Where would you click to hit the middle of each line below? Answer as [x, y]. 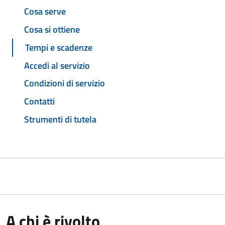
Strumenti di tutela [60, 119]
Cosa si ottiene [52, 30]
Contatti [39, 101]
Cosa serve [45, 12]
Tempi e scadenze [59, 47]
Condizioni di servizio [65, 83]
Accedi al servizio [57, 65]
